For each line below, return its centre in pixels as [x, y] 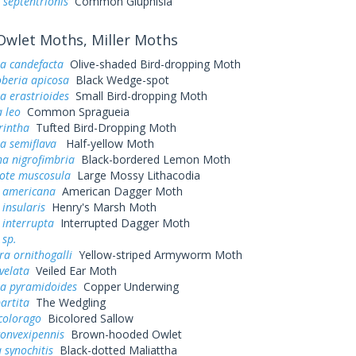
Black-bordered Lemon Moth [152, 159]
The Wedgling [67, 302]
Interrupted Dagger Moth [122, 223]
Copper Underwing [128, 286]
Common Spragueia [75, 112]
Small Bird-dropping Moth [138, 96]
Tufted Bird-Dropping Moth [103, 128]
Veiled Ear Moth [73, 271]
